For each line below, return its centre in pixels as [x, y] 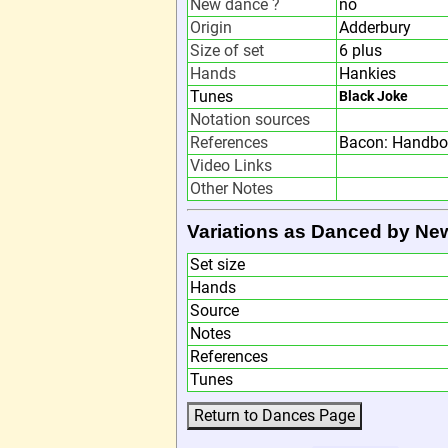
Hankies [367, 73]
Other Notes [231, 188]
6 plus [360, 50]
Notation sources [250, 119]
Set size [217, 264]
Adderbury [375, 27]
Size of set [227, 50]
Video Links [231, 165]
